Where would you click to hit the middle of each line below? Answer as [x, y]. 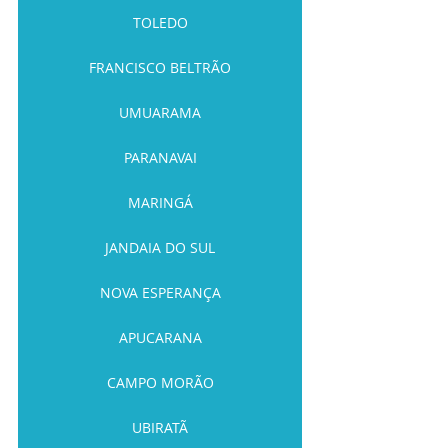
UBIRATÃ [160, 428]
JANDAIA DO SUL [160, 248]
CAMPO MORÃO [160, 383]
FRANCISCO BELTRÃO [160, 68]
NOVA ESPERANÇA [160, 293]
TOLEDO [160, 23]
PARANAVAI [160, 158]
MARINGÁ [160, 203]
